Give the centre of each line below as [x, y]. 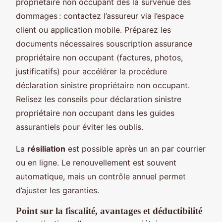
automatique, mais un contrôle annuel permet [101, 176]
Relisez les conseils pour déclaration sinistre [99, 99]
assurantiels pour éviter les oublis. [80, 127]
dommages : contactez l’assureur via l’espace [100, 16]
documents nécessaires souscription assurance [104, 43]
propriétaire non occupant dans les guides [95, 113]
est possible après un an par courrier [136, 148]
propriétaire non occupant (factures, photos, [99, 57]
